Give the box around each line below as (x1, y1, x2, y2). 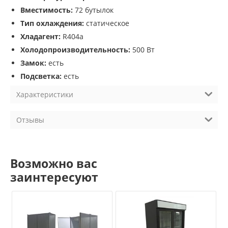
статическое (84, 18, 129, 28)
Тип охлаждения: (20, 18, 84, 28)
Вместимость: (20, 5, 73, 15)
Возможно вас (10, 155, 97, 172)
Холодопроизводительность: (20, 45, 130, 55)
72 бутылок (73, 5, 113, 15)
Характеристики (16, 90, 73, 100)
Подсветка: (20, 71, 62, 81)
